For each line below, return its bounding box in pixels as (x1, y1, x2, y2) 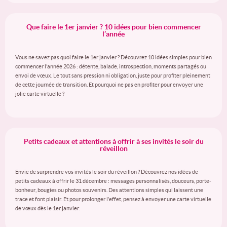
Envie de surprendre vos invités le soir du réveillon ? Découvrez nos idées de (15, 169, 198, 175)
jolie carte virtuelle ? (15, 91, 64, 97)
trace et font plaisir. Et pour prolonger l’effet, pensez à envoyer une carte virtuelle (15, 196, 211, 202)
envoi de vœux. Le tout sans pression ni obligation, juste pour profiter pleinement (15, 72, 210, 79)
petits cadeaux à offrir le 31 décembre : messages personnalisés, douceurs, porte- (15, 178, 211, 184)
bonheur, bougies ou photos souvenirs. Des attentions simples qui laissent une (15, 187, 203, 193)
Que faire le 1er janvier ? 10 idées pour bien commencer (26, 23, 201, 31)
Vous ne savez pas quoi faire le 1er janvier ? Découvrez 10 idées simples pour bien (15, 54, 212, 60)
